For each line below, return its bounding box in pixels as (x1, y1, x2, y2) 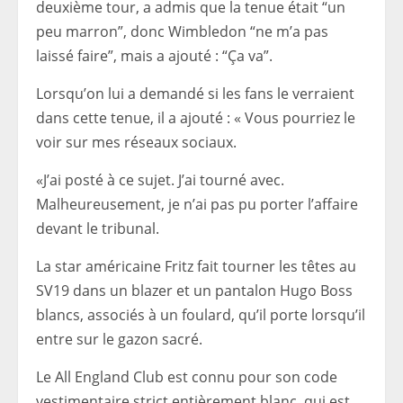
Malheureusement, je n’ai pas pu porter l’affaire (36, 194, 358, 215)
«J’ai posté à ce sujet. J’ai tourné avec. (36, 170, 284, 191)
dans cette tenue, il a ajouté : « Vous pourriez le (36, 108, 355, 129)
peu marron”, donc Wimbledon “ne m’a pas (36, 22, 328, 42)
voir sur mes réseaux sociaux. (36, 132, 237, 153)
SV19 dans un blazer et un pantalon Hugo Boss (36, 281, 353, 301)
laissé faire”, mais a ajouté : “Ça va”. (36, 46, 273, 67)
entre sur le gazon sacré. (36, 329, 202, 350)
